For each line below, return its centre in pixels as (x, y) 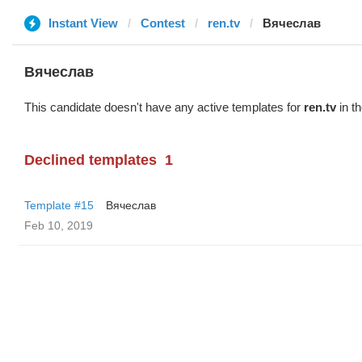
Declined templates (90, 160)
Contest (163, 23)
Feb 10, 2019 (59, 225)
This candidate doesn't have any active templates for (164, 107)
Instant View (83, 23)
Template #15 (59, 205)
